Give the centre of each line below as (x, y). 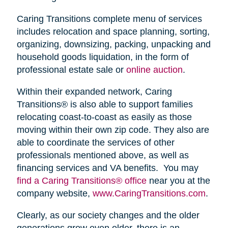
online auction (154, 70)
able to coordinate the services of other (95, 143)
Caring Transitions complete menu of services (109, 19)
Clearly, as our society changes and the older (108, 216)
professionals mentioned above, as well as (103, 155)
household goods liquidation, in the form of (103, 57)
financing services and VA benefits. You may (107, 168)
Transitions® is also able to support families (105, 105)
